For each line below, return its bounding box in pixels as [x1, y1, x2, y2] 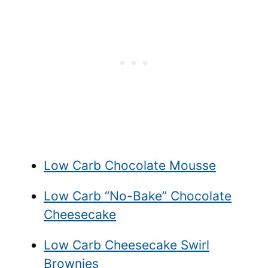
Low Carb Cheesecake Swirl [44, 237, 209, 253]
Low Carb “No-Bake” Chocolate [44, 188, 232, 204]
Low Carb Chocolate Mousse [44, 158, 216, 173]
